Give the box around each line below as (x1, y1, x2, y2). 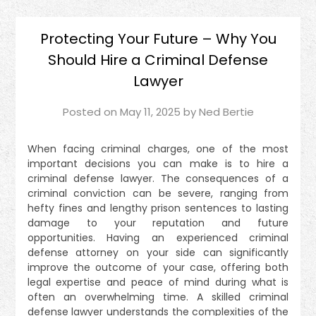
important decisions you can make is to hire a (27, 156, 289, 171)
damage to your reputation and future (27, 215, 289, 230)
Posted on (62, 104, 120, 119)
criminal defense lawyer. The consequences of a (27, 171, 289, 186)
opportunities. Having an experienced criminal (27, 230, 289, 245)
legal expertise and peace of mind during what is (27, 274, 289, 289)
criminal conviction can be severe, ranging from (27, 186, 289, 200)
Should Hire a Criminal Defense (48, 49, 268, 70)
